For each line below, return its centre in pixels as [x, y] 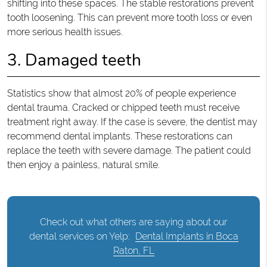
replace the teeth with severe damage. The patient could [129, 150]
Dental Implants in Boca [187, 236]
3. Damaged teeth [74, 60]
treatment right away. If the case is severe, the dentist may [132, 122]
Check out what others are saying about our [133, 222]
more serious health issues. [65, 32]
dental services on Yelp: [80, 236]
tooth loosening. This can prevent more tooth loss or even [129, 17]
